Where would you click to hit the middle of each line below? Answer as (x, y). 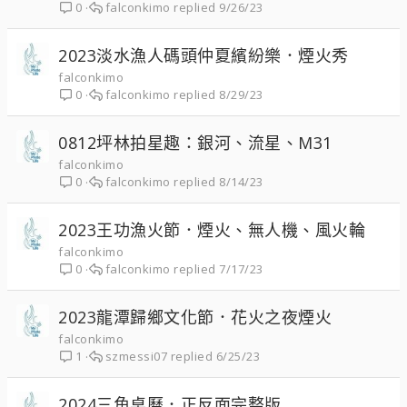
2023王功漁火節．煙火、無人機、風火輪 (212, 230)
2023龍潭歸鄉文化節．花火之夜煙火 (195, 317)
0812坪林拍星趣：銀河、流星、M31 (195, 143)
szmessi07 (136, 357)
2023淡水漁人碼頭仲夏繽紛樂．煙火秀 (203, 55)
